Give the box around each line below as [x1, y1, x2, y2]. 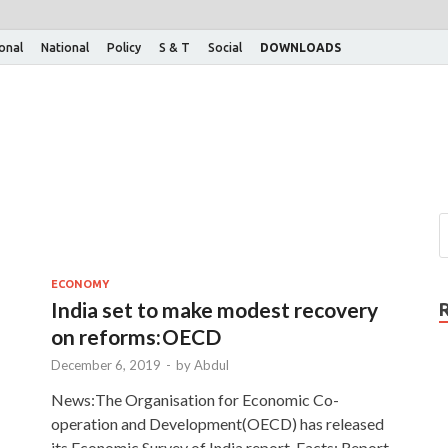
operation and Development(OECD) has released [51, 413, 384, 433]
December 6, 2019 [51, 356, 161, 373]
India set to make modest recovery [51, 296, 378, 322]
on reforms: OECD [51, 323, 221, 349]
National [41, 40, 89, 54]
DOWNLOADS [260, 40, 341, 54]
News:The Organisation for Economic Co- [51, 389, 339, 409]
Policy [107, 40, 141, 54]
